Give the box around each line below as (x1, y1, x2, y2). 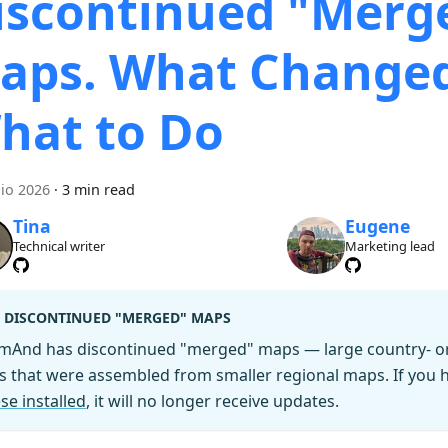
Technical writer (12, 236, 105, 255)
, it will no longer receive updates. (86, 390, 339, 413)
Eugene (345, 214, 411, 239)
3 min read (62, 179, 135, 199)
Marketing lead (345, 236, 436, 255)
